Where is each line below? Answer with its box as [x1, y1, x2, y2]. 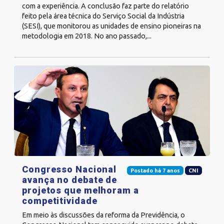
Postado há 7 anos [130, 167, 180, 174]
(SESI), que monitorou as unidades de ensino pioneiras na [22, 21, 201, 30]
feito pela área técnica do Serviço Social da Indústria [22, 11, 184, 20]
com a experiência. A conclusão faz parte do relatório [22, 1, 189, 10]
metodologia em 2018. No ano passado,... [22, 31, 151, 40]
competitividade [22, 195, 97, 206]
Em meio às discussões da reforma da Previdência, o [22, 211, 185, 219]
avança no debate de [22, 174, 117, 185]
